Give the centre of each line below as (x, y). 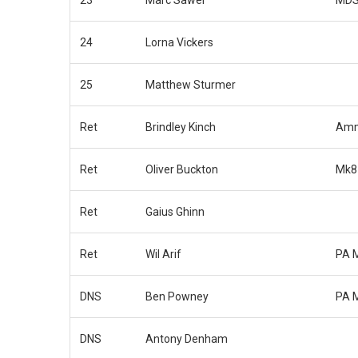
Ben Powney (177, 296)
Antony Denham (187, 338)
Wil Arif (163, 254)
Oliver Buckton (182, 169)
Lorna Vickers (179, 42)
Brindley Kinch (181, 127)
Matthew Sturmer (191, 84)
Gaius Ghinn (175, 211)
